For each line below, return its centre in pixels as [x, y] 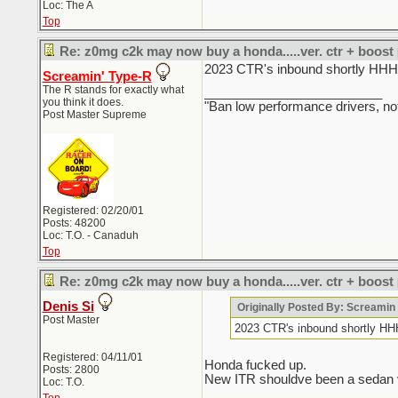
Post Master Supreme [94, 115]
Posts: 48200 [74, 223]
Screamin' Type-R [97, 76]
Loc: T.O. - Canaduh [90, 235]
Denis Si [68, 306]
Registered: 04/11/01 [92, 357]
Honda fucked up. [255, 365]
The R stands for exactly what [113, 90]
